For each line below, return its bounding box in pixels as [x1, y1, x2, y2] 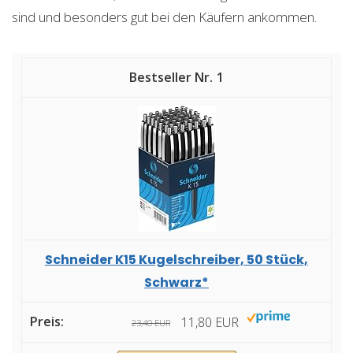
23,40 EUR [132, 317, 170, 329]
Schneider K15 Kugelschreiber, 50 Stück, [45, 251, 308, 269]
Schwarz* [144, 273, 209, 292]
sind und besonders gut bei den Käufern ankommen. [12, 8, 317, 26]
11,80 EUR [181, 314, 239, 332]
